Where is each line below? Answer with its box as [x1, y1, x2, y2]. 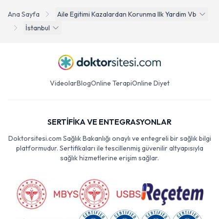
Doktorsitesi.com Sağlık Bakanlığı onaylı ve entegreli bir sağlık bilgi [8, 134, 211, 143]
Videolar [49, 79, 77, 88]
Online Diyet [131, 79, 170, 88]
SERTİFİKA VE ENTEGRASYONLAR [47, 117, 172, 127]
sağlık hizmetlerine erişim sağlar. [60, 153, 159, 162]
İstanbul [25, 23, 50, 32]
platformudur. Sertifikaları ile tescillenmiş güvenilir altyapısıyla [16, 144, 203, 153]
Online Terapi [90, 79, 132, 88]
